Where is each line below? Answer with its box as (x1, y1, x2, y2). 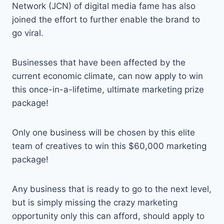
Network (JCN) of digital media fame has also (12, 1, 195, 11)
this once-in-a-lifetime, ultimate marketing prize (12, 84, 204, 95)
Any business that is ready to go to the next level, (12, 184, 211, 194)
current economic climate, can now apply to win (12, 71, 203, 81)
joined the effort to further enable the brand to (12, 14, 200, 25)
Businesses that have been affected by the (12, 57, 185, 68)
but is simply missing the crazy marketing (12, 197, 177, 208)
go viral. (12, 28, 43, 38)
